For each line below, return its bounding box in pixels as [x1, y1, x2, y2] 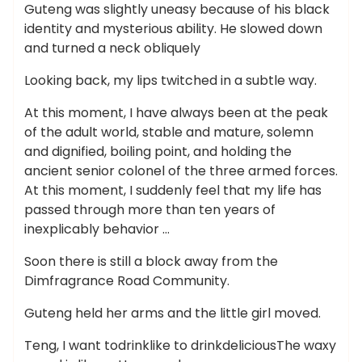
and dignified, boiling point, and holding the [24, 142, 292, 161]
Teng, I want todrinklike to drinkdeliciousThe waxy [24, 336, 336, 355]
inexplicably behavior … [24, 220, 170, 238]
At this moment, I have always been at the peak [24, 103, 328, 122]
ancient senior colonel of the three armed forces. [24, 162, 338, 180]
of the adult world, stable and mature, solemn [24, 123, 314, 141]
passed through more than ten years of [24, 200, 276, 219]
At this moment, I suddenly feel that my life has [24, 181, 322, 200]
